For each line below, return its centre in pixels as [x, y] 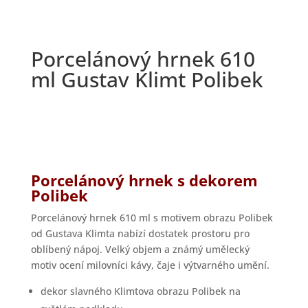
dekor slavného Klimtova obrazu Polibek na [140, 291]
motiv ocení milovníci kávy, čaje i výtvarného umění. [150, 265]
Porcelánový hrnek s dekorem [144, 180]
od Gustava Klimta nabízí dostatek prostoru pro [140, 234]
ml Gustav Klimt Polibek [146, 80]
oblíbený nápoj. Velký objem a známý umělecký [140, 250]
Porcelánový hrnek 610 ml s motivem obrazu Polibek [152, 218]
